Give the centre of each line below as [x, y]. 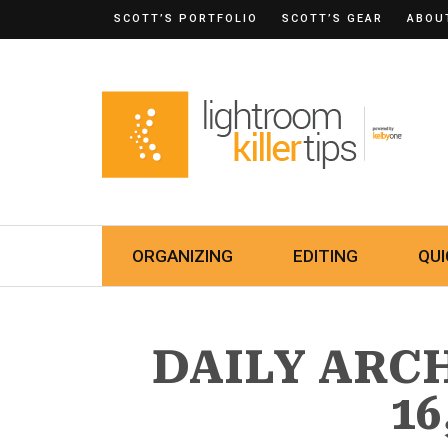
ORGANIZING [182, 256]
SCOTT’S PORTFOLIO [186, 18]
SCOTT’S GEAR [332, 18]
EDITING [325, 256]
